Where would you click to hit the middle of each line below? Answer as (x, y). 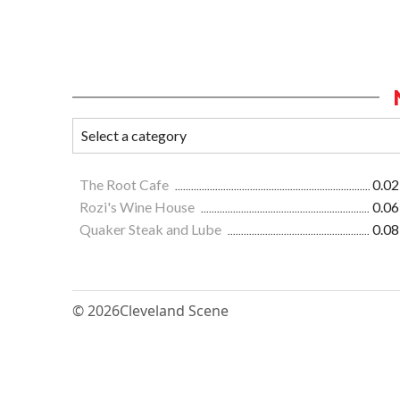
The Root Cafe (125, 184)
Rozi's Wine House (138, 206)
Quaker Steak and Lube (152, 229)
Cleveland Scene (174, 310)
